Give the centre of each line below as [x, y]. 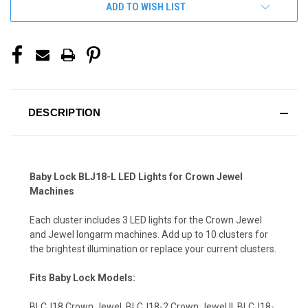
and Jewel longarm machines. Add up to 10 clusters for [149, 235]
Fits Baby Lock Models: [82, 278]
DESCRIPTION [64, 113]
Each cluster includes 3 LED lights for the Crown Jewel [146, 220]
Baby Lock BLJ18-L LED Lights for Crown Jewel [136, 177]
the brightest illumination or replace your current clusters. [153, 249]
